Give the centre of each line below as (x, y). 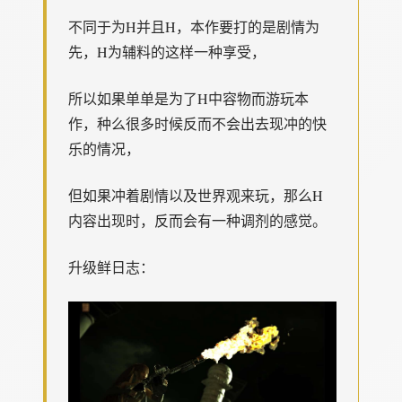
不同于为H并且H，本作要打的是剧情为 (194, 26)
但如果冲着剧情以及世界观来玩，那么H (196, 195)
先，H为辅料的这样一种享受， (167, 52)
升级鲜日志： (111, 267)
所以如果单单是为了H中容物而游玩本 (188, 98)
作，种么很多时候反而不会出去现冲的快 (197, 123)
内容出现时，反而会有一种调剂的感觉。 (197, 220)
